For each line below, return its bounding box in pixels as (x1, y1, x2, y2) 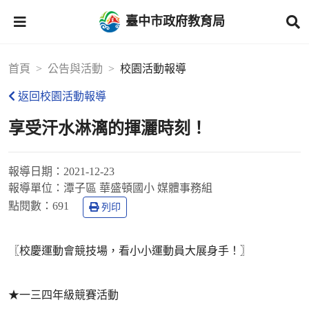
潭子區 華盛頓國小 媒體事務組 (63, 182, 212, 194)
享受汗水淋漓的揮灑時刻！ (8, 119, 207, 137)
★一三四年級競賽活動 (8, 289, 119, 301)
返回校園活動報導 (18, 90, 106, 102)
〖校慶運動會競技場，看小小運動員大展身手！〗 (8, 245, 251, 257)
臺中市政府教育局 (125, 14, 225, 28)
